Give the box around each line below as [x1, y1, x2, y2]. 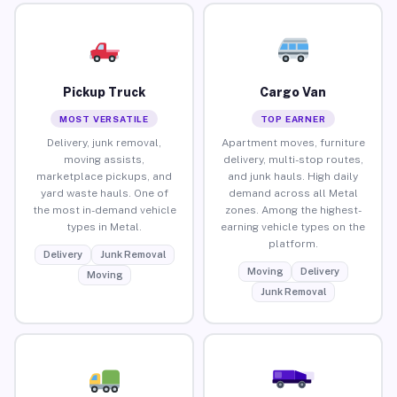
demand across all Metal [228, 186, 358, 199]
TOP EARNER [260, 113, 326, 124]
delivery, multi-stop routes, [222, 152, 363, 166]
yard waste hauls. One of [40, 186, 168, 199]
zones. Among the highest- [224, 203, 362, 216]
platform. [268, 237, 318, 250]
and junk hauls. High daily [228, 169, 358, 183]
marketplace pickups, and [36, 169, 172, 183]
